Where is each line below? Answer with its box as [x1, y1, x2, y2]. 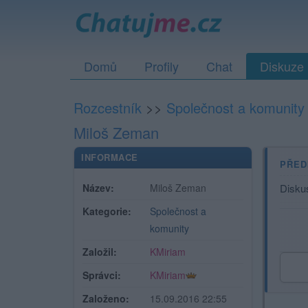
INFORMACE [81, 151, 138, 164]
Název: [82, 181, 114, 195]
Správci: [82, 268, 121, 282]
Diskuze [260, 57, 304, 75]
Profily [144, 57, 179, 75]
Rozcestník [74, 98, 142, 118]
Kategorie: [82, 204, 131, 218]
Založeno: [82, 291, 129, 305]
